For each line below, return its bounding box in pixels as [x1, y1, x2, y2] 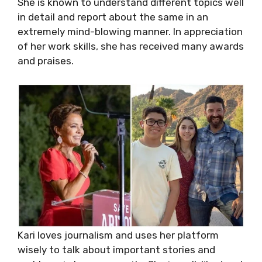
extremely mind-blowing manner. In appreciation [18, 26, 243, 37]
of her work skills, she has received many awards [18, 40, 244, 52]
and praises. [18, 55, 74, 67]
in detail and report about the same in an [18, 11, 208, 23]
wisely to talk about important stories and [18, 243, 215, 256]
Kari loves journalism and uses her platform [18, 229, 219, 241]
